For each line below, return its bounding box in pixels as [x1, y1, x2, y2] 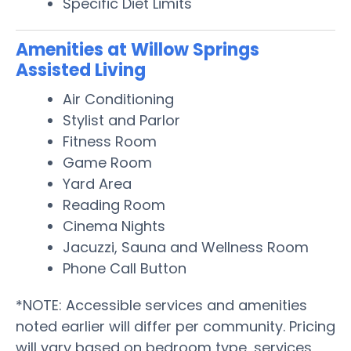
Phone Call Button [63, 258, 186, 278]
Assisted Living [16, 57, 146, 82]
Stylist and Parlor [63, 110, 180, 130]
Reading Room [63, 194, 165, 215]
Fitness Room [63, 131, 157, 151]
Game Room [63, 152, 152, 172]
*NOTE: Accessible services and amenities [16, 295, 307, 315]
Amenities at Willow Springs [16, 37, 259, 62]
